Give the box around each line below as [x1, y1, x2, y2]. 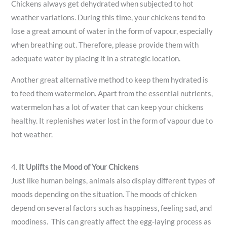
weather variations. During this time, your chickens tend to [11, 13, 206, 22]
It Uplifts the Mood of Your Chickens [19, 162, 139, 171]
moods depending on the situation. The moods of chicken [11, 190, 197, 199]
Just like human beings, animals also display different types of [11, 176, 215, 185]
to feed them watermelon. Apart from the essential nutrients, [11, 89, 213, 98]
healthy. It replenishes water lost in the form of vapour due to [11, 117, 213, 125]
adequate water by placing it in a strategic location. [11, 54, 181, 63]
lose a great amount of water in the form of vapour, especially [11, 27, 213, 36]
